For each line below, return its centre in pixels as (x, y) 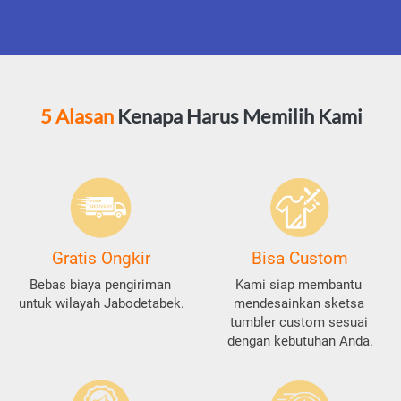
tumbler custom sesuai (299, 323)
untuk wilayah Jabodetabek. (102, 304)
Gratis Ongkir (101, 259)
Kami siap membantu (299, 285)
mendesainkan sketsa (299, 304)
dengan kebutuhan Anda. (300, 341)
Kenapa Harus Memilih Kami (238, 116)
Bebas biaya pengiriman (100, 285)
